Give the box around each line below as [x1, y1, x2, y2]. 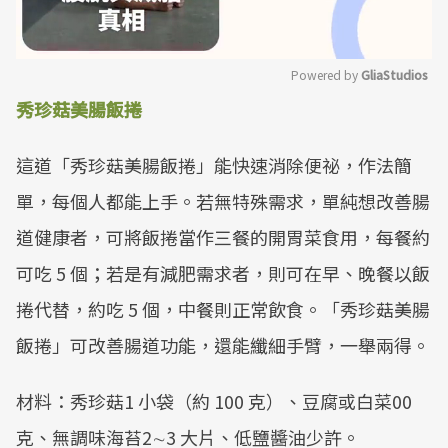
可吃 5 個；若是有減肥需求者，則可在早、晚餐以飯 [16, 260, 430, 286]
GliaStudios [361, 66, 428, 83]
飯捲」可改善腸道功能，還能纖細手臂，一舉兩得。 [16, 332, 430, 358]
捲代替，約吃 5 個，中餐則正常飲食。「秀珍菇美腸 [16, 296, 430, 322]
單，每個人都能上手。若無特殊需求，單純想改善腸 [16, 188, 430, 214]
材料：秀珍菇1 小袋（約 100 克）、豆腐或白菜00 [16, 388, 412, 414]
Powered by [291, 66, 361, 83]
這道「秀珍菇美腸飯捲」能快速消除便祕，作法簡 [16, 152, 412, 178]
